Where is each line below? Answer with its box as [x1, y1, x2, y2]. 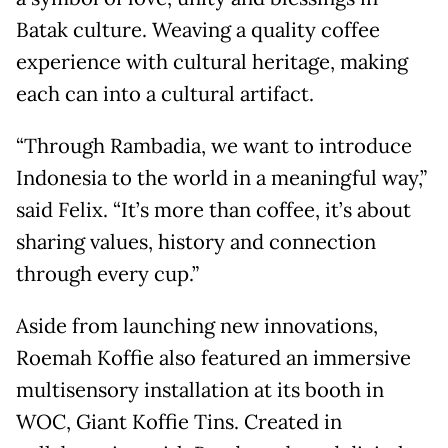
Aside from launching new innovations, [16, 313, 378, 340]
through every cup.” [16, 261, 199, 288]
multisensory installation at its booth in [16, 377, 384, 404]
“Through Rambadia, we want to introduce [16, 133, 412, 160]
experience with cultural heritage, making [16, 49, 408, 76]
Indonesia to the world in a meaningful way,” [16, 165, 427, 192]
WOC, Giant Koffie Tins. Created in [16, 409, 342, 436]
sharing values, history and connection [16, 229, 376, 256]
